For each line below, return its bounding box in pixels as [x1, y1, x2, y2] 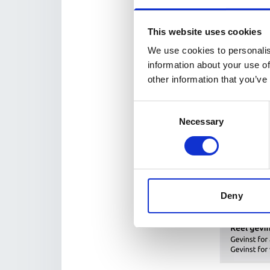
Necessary [179, 116, 224, 127]
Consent [133, 102, 167, 113]
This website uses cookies [147, 26, 262, 37]
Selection [133, 116, 170, 127]
